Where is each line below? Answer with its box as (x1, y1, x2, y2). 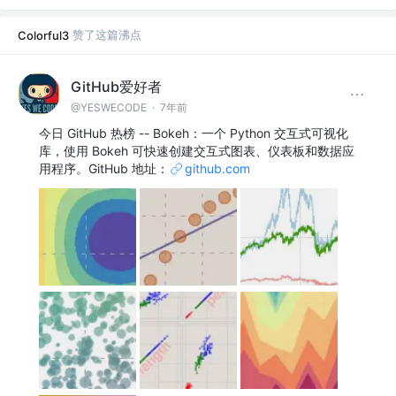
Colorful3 (18, 28, 69, 43)
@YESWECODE (71, 100, 147, 114)
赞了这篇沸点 (72, 27, 141, 42)
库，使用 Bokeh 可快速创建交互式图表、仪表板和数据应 (39, 143, 354, 159)
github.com (185, 161, 250, 177)
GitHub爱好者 (71, 77, 162, 95)
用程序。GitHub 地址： (39, 161, 169, 177)
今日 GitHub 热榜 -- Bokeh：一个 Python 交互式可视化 (39, 126, 348, 141)
